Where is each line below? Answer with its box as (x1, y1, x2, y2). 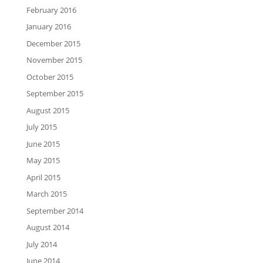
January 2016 (26, 21, 71, 32)
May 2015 (26, 155, 60, 166)
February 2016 (26, 4, 76, 15)
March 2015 (26, 188, 67, 200)
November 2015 (26, 55, 82, 66)
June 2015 (26, 138, 60, 149)
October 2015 (26, 71, 73, 82)
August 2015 (26, 104, 69, 116)
